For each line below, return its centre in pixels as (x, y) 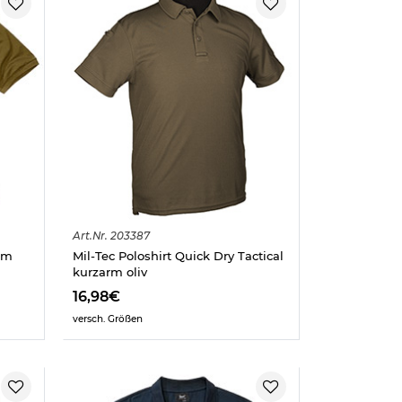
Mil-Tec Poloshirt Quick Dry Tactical (178, 256)
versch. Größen (107, 319)
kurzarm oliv (109, 272)
